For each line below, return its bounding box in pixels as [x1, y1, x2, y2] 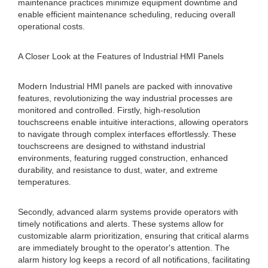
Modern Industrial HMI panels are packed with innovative [18, 81, 233, 91]
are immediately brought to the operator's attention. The [18, 243, 230, 252]
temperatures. [18, 177, 71, 187]
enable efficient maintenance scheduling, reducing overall [18, 10, 235, 19]
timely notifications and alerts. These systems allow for [18, 219, 224, 229]
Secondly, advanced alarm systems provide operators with [18, 207, 238, 217]
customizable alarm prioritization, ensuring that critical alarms [18, 231, 249, 240]
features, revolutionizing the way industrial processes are [18, 93, 233, 103]
